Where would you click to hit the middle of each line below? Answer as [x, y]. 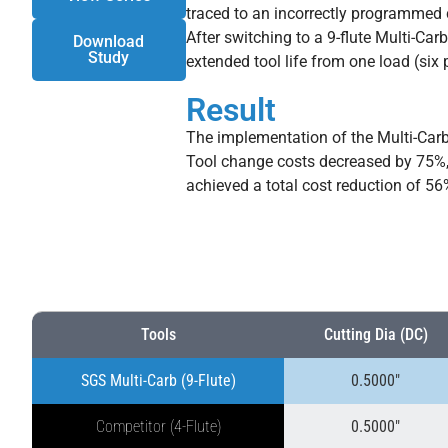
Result [230, 109]
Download [109, 41]
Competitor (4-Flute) [158, 427]
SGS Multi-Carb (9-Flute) [158, 381]
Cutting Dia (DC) [375, 335]
